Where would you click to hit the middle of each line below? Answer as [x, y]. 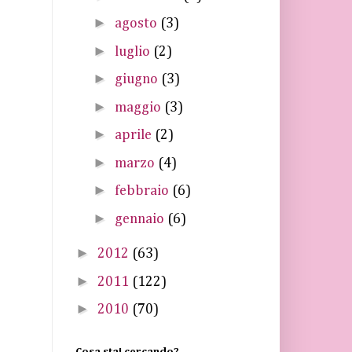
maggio [139, 107]
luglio [134, 51]
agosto [137, 24]
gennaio [141, 219]
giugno [137, 79]
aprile [134, 135]
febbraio [143, 191]
